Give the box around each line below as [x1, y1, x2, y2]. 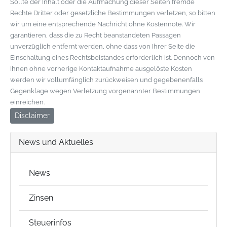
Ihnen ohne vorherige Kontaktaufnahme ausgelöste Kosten [10, 65, 192, 72]
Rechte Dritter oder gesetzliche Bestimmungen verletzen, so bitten [10, 9, 215, 17]
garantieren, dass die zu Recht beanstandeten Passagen [10, 31, 181, 39]
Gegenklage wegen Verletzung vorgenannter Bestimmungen [10, 87, 200, 95]
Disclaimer [15, 111, 50, 120]
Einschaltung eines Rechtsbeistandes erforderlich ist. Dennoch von [10, 54, 215, 61]
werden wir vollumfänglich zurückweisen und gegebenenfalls [10, 76, 203, 84]
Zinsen [29, 193, 53, 203]
